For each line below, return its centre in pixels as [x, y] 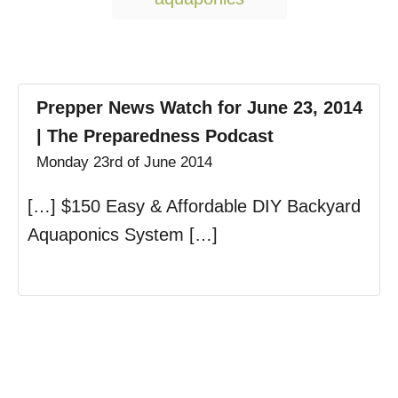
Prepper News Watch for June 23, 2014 [199, 108]
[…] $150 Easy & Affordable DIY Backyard [194, 207]
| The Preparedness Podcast [155, 136]
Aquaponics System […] [123, 235]
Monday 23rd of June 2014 [124, 163]
